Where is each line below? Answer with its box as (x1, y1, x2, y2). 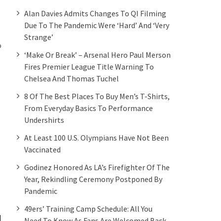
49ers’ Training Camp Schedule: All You (24, 203, 152, 214)
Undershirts (24, 114, 64, 125)
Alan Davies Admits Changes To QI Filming (24, 8, 166, 18)
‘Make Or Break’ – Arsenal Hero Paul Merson (24, 49, 171, 60)
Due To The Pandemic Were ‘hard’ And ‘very (24, 20, 169, 30)
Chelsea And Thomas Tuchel (24, 73, 119, 83)
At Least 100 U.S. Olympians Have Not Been (24, 132, 169, 143)
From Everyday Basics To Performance (24, 103, 153, 113)
